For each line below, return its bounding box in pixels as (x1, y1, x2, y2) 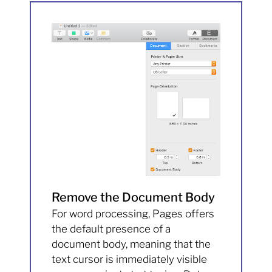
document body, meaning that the (52, 237, 211, 250)
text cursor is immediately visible (52, 253, 208, 265)
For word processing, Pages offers (52, 207, 215, 220)
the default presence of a (52, 222, 171, 235)
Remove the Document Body (52, 189, 216, 205)
